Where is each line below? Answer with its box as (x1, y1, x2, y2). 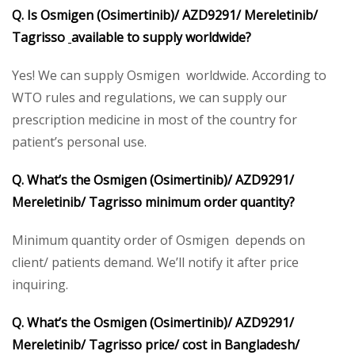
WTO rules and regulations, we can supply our (12, 88, 287, 106)
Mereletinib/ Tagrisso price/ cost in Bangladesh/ (12, 335, 300, 353)
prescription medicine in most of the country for (12, 110, 297, 128)
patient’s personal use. (12, 132, 147, 151)
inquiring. (12, 275, 68, 293)
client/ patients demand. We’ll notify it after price (12, 253, 299, 271)
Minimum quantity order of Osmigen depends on (12, 231, 305, 249)
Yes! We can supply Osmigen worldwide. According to (12, 66, 326, 84)
